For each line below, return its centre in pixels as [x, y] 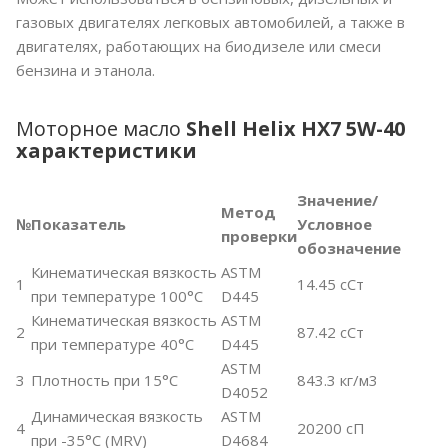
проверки [259, 236]
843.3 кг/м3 [337, 380]
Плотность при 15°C [104, 380]
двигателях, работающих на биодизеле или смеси [198, 46]
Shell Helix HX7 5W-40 [295, 129]
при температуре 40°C [112, 344]
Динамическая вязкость [117, 416]
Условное [334, 224]
